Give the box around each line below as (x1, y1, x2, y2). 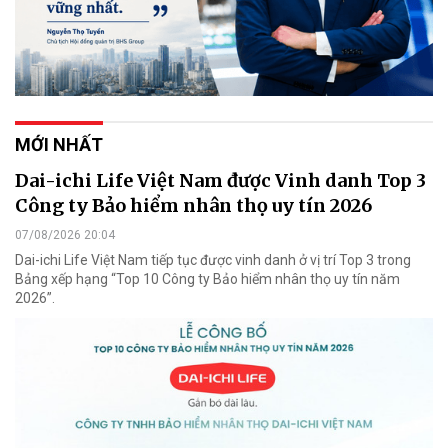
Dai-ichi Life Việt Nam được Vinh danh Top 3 (15, 168, 426, 192)
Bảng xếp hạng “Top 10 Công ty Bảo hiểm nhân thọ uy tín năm (15, 270, 400, 287)
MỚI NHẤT (15, 133, 103, 155)
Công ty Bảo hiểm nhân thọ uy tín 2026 (15, 193, 372, 217)
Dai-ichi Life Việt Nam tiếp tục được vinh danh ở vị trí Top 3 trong (15, 251, 411, 268)
